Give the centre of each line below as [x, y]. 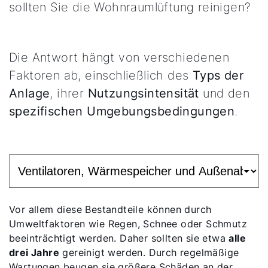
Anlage [30, 93]
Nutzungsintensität [143, 93]
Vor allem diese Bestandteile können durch [110, 209]
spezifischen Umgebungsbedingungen [122, 111]
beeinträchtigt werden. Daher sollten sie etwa [119, 238]
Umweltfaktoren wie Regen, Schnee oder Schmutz [128, 224]
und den [224, 93]
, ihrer [69, 93]
